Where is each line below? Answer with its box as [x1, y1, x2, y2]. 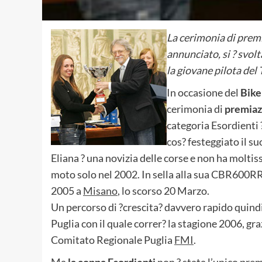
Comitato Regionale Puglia [51, 233, 174, 246]
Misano [83, 184, 118, 197]
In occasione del [167, 85, 240, 99]
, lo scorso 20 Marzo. [118, 184, 209, 197]
